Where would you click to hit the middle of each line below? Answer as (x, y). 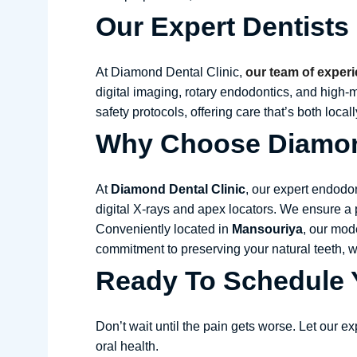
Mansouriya (267, 229)
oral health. (127, 346)
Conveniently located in (164, 229)
